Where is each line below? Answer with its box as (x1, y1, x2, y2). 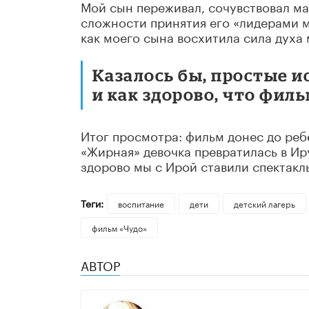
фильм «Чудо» (92, 221, 147, 235)
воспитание (117, 197, 164, 210)
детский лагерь (233, 197, 295, 210)
